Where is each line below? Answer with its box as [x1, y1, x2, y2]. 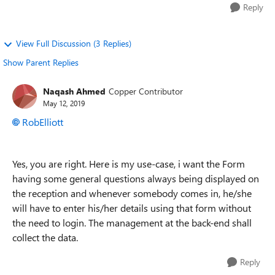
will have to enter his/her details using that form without [12, 201, 251, 214]
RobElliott [22, 115, 63, 128]
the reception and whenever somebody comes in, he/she [12, 187, 252, 199]
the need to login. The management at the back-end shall [12, 216, 252, 229]
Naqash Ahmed [43, 85, 106, 97]
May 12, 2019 [43, 98, 85, 108]
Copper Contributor [109, 85, 183, 97]
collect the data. [12, 231, 78, 244]
